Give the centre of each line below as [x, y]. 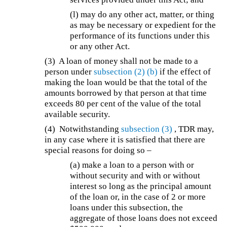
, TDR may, [193, 129]
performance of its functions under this [140, 36]
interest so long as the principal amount [141, 186]
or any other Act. [100, 47]
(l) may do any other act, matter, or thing [142, 15]
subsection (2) [120, 72]
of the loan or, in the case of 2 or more [138, 197]
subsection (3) [147, 129]
